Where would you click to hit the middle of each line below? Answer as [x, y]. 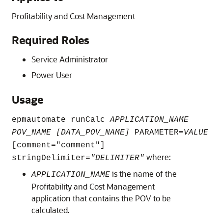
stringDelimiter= [51, 158]
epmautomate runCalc [61, 120]
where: [158, 157]
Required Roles [51, 40]
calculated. [51, 210]
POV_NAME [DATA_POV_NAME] [71, 133]
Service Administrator [70, 59]
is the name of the [143, 174]
